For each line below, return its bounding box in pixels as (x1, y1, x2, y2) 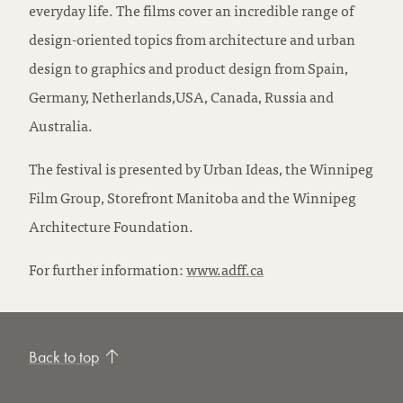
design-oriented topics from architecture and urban (29, 27, 355, 50)
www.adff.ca (186, 257, 264, 281)
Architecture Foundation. (29, 214, 193, 237)
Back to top (29, 346, 99, 367)
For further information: (29, 257, 186, 281)
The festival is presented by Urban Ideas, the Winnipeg (29, 157, 373, 180)
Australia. (29, 113, 93, 137)
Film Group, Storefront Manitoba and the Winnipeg (29, 185, 356, 209)
